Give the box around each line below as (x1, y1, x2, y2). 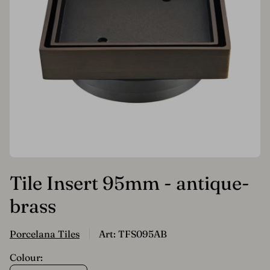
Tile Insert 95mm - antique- (10, 171, 250, 195)
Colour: (10, 251, 43, 264)
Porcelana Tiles (10, 228, 80, 240)
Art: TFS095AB (99, 228, 167, 240)
